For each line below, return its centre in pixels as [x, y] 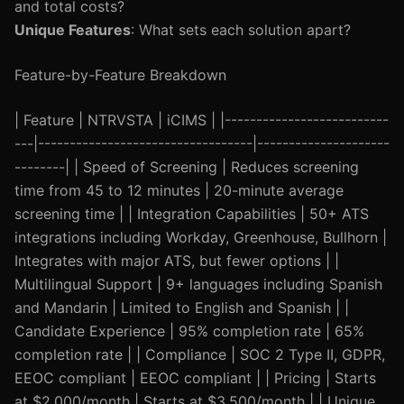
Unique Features [73, 30]
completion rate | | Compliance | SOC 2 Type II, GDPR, [200, 354]
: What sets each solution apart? [241, 30]
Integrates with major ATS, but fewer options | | [177, 261]
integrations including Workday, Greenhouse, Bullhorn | [201, 237]
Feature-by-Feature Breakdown [120, 75]
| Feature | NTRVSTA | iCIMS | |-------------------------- [202, 120]
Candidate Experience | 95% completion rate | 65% [189, 331]
